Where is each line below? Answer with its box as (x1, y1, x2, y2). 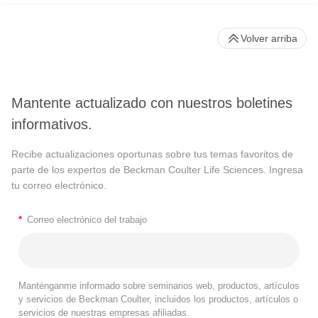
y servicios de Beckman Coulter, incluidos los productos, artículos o (18, 294, 298, 305)
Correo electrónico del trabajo (27, 214, 147, 226)
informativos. (11, 116, 92, 132)
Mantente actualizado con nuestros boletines (11, 94, 292, 111)
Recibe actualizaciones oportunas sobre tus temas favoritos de (11, 148, 293, 160)
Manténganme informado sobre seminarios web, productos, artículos (18, 280, 300, 292)
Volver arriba (241, 33, 297, 45)
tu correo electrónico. (11, 179, 106, 191)
